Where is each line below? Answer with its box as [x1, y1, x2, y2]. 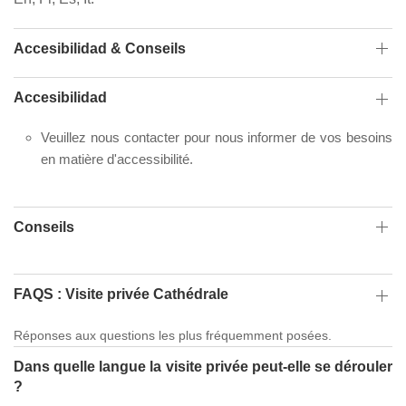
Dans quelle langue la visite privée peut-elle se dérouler [14, 359, 392, 375]
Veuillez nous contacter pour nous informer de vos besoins [41, 129, 392, 145]
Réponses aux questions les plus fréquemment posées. [14, 327, 332, 343]
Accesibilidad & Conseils [14, 40, 186, 56]
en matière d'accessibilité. [41, 150, 193, 167]
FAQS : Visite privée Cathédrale [14, 286, 228, 303]
